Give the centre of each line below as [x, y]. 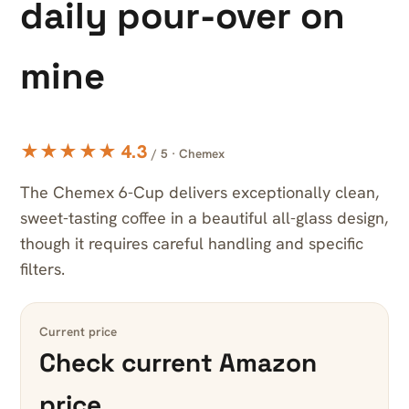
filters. [42, 269]
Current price [78, 332]
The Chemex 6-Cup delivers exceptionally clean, [199, 193]
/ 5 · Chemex [188, 154]
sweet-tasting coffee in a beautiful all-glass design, [204, 218]
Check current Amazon [178, 363]
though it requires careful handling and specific [192, 244]
